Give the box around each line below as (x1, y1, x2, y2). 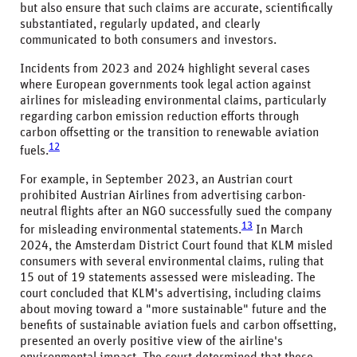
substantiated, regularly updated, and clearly (20, 17, 261, 30)
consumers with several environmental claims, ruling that (20, 255, 324, 269)
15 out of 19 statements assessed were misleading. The (20, 271, 316, 284)
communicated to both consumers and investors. (20, 33, 277, 46)
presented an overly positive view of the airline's (20, 335, 283, 348)
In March (253, 223, 303, 237)
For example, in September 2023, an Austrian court (20, 172, 292, 186)
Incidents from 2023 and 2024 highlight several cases (20, 61, 310, 75)
